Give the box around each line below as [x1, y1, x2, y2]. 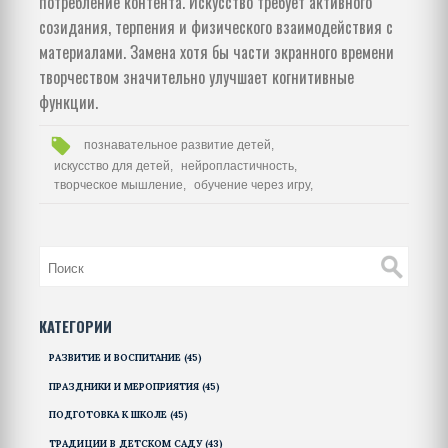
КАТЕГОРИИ [39, 316, 112, 338]
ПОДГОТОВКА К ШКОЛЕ [48, 408, 170, 422]
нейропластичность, [181, 159, 298, 172]
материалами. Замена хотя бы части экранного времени [39, 39, 394, 64]
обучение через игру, [194, 178, 314, 191]
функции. [39, 89, 98, 114]
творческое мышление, [53, 178, 186, 191]
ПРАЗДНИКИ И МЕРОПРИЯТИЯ [48, 379, 202, 393]
